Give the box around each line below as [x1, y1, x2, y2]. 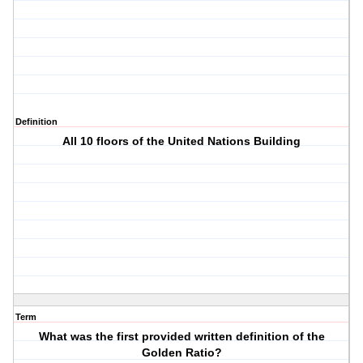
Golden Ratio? [141, 346, 222, 360]
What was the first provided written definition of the [38, 330, 325, 344]
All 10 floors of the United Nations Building [62, 135, 301, 148]
